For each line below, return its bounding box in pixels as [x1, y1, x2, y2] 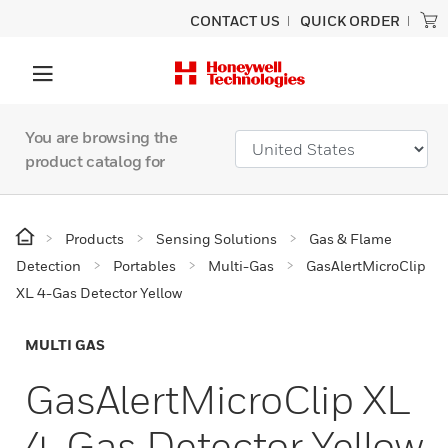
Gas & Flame [309, 230, 392, 247]
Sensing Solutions [156, 230, 277, 247]
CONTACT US [190, 12, 280, 29]
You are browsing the [25, 127, 178, 147]
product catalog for [25, 151, 165, 171]
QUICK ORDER [300, 12, 400, 29]
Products [65, 230, 124, 247]
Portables [113, 257, 176, 274]
